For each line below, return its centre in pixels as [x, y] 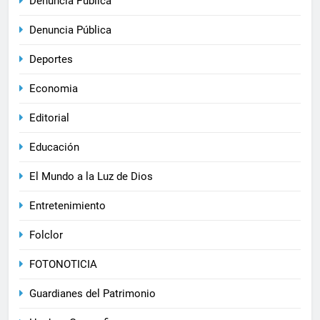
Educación [54, 147]
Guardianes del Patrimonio [92, 294]
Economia [54, 89]
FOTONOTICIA [63, 265]
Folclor [46, 235]
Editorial [49, 118]
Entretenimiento [67, 206]
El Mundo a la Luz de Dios [91, 177]
